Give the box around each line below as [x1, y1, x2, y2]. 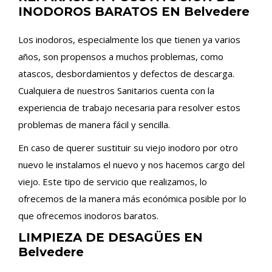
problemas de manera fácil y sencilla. [18, 118, 170, 131]
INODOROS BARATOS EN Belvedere [18, 4, 250, 19]
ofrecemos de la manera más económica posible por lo [18, 192, 246, 205]
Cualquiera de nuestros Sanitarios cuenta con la [18, 84, 214, 97]
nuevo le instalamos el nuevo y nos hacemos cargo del [18, 158, 245, 171]
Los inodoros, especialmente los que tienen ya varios [18, 33, 240, 46]
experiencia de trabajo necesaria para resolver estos [18, 101, 240, 114]
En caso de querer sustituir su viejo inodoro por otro [18, 141, 238, 154]
